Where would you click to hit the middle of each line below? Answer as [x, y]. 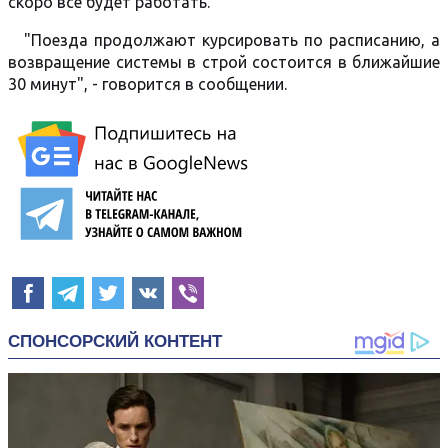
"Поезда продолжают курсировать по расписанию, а [232, 40]
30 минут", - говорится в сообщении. [147, 84]
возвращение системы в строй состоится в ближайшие [224, 62]
